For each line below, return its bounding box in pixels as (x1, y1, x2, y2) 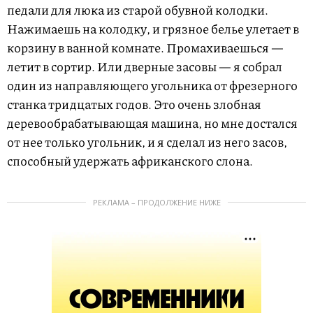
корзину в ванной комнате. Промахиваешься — (7, 38, 284, 57)
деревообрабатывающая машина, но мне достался (7, 114, 298, 133)
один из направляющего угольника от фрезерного (7, 76, 298, 95)
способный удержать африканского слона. (7, 152, 253, 170)
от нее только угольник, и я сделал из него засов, (7, 133, 287, 152)
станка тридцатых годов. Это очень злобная (7, 95, 261, 114)
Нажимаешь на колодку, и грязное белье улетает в (7, 20, 299, 38)
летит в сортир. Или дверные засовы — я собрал (7, 57, 282, 76)
